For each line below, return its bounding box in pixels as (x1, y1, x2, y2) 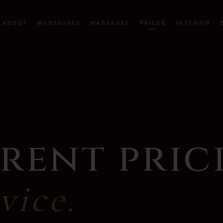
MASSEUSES (37, 19, 81, 26)
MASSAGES (90, 19, 130, 26)
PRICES (139, 19, 166, 26)
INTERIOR (176, 19, 211, 26)
